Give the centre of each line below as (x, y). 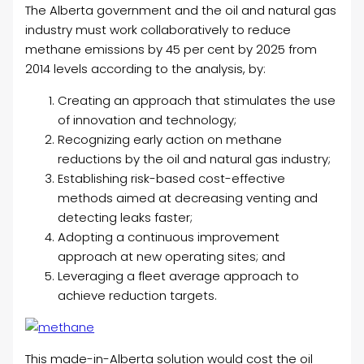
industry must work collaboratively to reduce (158, 30)
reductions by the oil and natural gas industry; (195, 159)
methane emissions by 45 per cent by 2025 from (171, 50)
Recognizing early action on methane (170, 140)
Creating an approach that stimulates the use (197, 101)
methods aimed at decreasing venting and (188, 198)
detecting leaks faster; (126, 218)
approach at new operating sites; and (172, 257)
